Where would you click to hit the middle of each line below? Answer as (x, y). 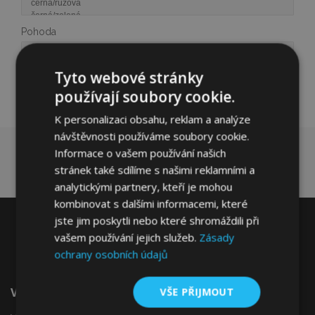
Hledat (46, 99)
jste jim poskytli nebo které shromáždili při (157, 220)
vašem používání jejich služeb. (127, 237)
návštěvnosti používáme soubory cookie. (152, 136)
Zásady (217, 237)
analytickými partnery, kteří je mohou (143, 186)
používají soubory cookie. (145, 96)
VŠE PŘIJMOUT (197, 291)
